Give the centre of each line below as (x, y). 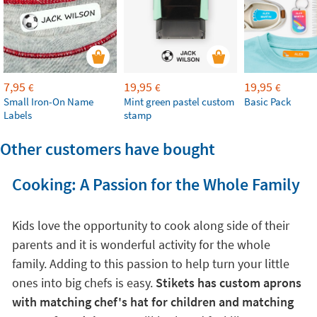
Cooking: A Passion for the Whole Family (156, 184)
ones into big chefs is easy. (83, 283)
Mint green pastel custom (179, 102)
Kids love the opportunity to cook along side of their (150, 225)
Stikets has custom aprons (228, 283)
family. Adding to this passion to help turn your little (150, 264)
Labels (18, 115)
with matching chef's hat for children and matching (152, 302)
